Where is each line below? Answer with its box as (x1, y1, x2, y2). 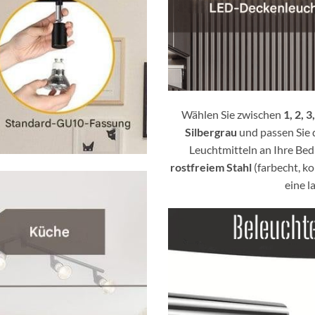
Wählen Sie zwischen (181, 107, 283, 121)
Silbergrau (184, 124, 237, 139)
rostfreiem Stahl (170, 160, 252, 174)
